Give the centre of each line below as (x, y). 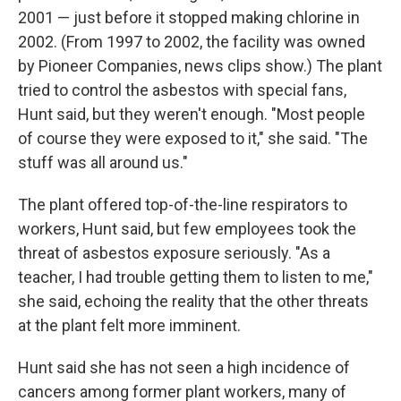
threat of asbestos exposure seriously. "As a (174, 253)
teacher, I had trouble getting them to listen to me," (196, 277)
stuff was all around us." (103, 163)
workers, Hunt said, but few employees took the (187, 229)
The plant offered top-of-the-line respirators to (183, 205)
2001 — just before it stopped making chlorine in (189, 18)
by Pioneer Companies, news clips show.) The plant (200, 66)
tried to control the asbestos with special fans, (182, 90)
